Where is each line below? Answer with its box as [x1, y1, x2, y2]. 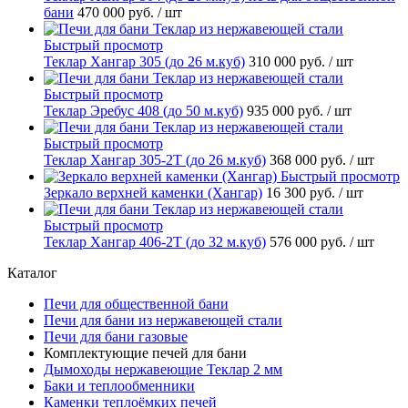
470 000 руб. [77, 5, 158, 21]
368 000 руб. [270, 152, 350, 168]
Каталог [7, 265, 57, 281]
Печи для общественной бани [44, 296, 229, 312]
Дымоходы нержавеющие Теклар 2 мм [44, 362, 282, 378]
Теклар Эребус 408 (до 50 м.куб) [44, 103, 243, 119]
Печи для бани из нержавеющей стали [44, 312, 282, 329]
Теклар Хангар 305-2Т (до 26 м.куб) [44, 152, 266, 168]
